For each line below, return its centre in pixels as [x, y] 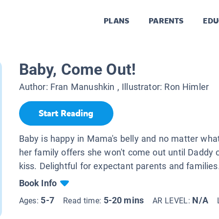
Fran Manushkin [82, 87]
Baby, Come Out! [77, 70]
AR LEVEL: [173, 200]
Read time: [83, 200]
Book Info [38, 183]
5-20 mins [124, 200]
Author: [34, 87]
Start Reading [66, 114]
